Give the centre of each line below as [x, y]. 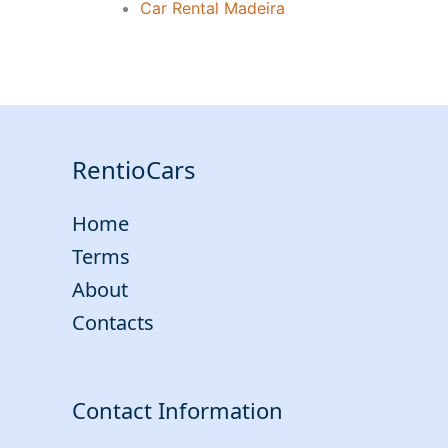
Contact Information [177, 410]
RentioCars [134, 170]
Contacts [113, 323]
